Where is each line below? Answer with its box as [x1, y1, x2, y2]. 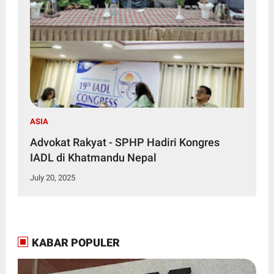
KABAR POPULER [29, 236, 120, 250]
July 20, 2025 [29, 173, 75, 183]
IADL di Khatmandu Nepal [29, 151, 157, 165]
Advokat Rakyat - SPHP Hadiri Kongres [29, 136, 220, 149]
